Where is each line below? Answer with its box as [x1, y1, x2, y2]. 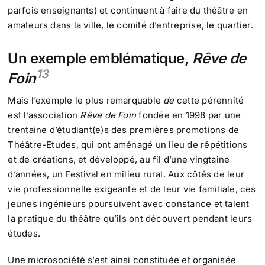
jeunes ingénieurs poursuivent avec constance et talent [8, 198, 250, 210]
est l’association [8, 109, 80, 121]
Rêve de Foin [80, 109, 139, 121]
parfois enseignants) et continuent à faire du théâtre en [8, 5, 248, 17]
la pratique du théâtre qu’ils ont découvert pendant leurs [8, 213, 253, 225]
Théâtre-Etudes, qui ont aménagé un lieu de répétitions [8, 139, 248, 151]
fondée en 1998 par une [138, 109, 241, 121]
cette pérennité [176, 95, 244, 106]
